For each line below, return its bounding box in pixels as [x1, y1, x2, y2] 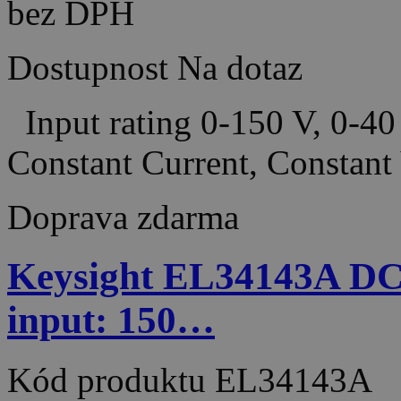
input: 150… [7, 299, 215, 342]
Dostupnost [7, 47, 168, 87]
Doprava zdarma [7, 197, 239, 236]
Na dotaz [177, 47, 303, 87]
